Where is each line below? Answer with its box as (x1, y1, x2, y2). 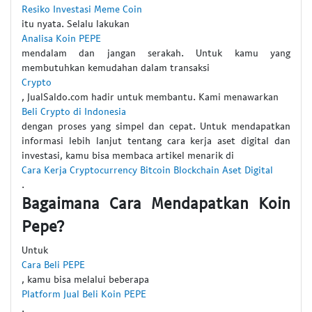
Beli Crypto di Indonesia (22, 104, 126, 117)
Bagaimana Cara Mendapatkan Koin (22, 192, 290, 212)
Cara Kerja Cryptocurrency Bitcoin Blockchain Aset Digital (22, 163, 273, 175)
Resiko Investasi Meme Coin (22, 2, 142, 15)
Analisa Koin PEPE (22, 31, 101, 44)
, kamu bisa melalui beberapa (22, 273, 149, 286)
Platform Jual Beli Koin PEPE (22, 288, 146, 300)
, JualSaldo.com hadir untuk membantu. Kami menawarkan (22, 90, 279, 102)
